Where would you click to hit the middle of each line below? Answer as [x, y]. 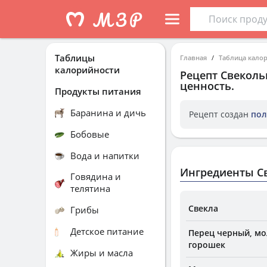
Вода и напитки [105, 155]
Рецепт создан [220, 114]
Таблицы [75, 58]
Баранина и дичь [108, 112]
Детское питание [107, 231]
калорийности [87, 70]
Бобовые [90, 134]
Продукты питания [98, 91]
